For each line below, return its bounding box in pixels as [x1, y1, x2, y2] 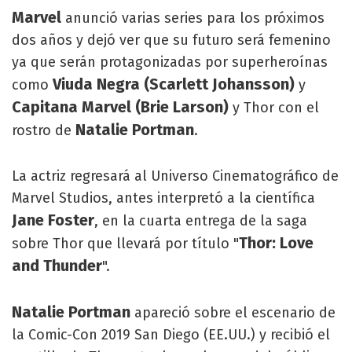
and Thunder [12, 255, 102, 275]
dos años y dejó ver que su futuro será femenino [12, 31, 331, 49]
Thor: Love [239, 233, 313, 252]
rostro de [12, 121, 71, 139]
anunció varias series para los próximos [65, 9, 324, 27]
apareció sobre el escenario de [130, 303, 335, 321]
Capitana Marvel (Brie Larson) [12, 97, 229, 116]
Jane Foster [12, 210, 94, 229]
